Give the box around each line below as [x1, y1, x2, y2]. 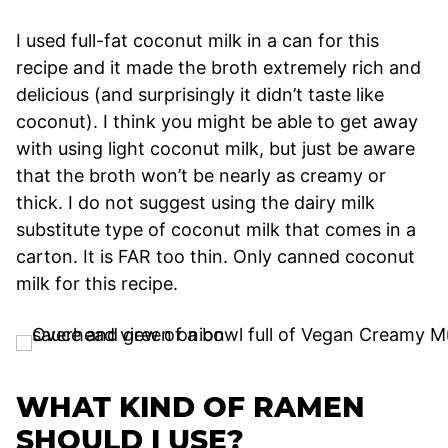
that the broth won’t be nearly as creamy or [16, 164, 386, 186]
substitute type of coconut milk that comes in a [16, 218, 416, 240]
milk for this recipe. [16, 272, 178, 294]
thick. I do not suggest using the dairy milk [16, 191, 375, 213]
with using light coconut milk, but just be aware [16, 137, 415, 159]
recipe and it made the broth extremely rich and [16, 56, 421, 78]
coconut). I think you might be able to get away [16, 110, 418, 132]
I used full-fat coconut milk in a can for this [16, 29, 379, 51]
